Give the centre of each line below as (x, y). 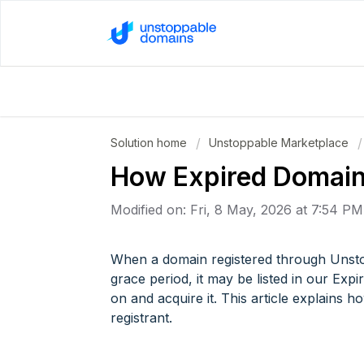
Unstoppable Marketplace (279, 143)
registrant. (141, 318)
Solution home (150, 143)
